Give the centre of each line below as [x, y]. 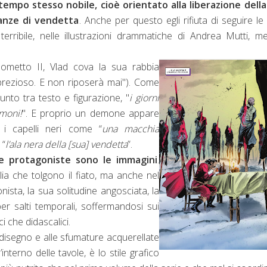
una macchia [131, 128]
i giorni [144, 97]
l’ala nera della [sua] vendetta [66, 144]
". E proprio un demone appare [91, 113]
